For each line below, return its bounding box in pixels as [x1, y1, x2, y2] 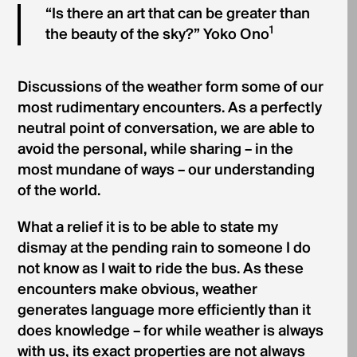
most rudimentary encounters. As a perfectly [17, 100, 322, 116]
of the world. [17, 183, 100, 199]
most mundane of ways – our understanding [17, 163, 315, 178]
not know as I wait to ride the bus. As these [17, 261, 304, 277]
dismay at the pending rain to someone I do [17, 241, 311, 257]
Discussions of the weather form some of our [17, 80, 324, 96]
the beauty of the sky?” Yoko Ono [45, 27, 270, 43]
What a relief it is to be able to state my [17, 220, 278, 236]
